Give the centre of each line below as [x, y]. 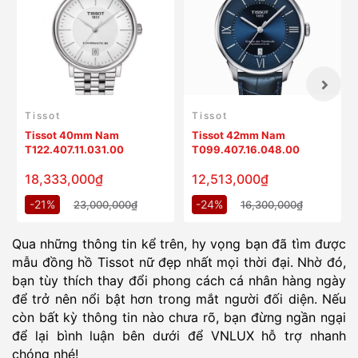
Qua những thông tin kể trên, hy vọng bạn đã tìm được [179, 243]
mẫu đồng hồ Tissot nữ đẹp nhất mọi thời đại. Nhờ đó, [179, 262]
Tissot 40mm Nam [72, 135]
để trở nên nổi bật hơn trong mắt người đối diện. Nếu [179, 298]
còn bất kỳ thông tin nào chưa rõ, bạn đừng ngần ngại [179, 317]
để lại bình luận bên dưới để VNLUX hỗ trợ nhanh [179, 335]
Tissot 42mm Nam [239, 135]
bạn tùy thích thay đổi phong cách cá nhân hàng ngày [179, 280]
